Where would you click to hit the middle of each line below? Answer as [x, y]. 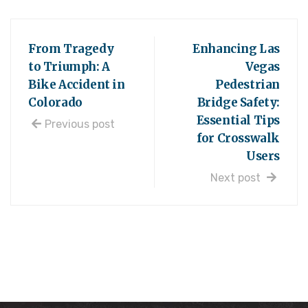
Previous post [80, 124]
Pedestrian [247, 85]
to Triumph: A [69, 67]
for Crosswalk [238, 139]
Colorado [55, 103]
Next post [237, 178]
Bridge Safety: [238, 103]
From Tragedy [71, 49]
